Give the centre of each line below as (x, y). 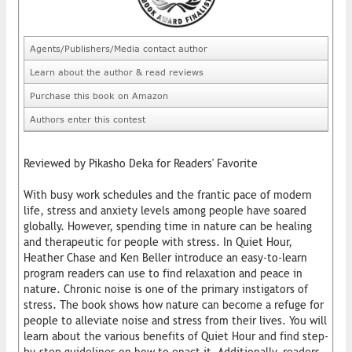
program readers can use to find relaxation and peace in (163, 273)
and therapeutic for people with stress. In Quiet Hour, (158, 242)
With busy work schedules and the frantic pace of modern (168, 194)
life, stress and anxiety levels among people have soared (165, 210)
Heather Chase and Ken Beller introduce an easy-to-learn (165, 257)
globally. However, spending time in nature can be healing (168, 226)
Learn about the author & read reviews (117, 71)
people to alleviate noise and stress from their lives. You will (175, 320)
